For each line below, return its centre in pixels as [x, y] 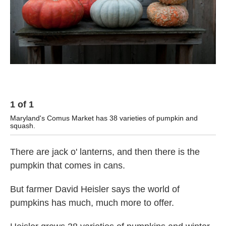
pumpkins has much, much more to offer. [92, 203]
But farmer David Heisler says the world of [95, 189]
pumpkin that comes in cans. [68, 166]
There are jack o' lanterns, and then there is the [105, 152]
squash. [23, 126]
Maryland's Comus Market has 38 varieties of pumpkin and [104, 118]
